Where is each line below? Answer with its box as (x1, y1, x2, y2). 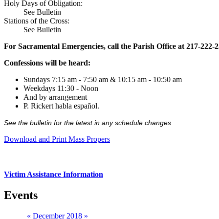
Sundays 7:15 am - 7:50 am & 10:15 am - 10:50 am (23, 75, 182, 84)
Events (4, 189, 38, 201)
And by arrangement (23, 93, 87, 102)
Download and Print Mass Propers (4, 135, 110, 144)
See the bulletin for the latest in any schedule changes (4, 119, 171, 127)
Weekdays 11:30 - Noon (23, 84, 98, 93)
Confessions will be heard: (4, 59, 90, 67)
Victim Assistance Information (4, 170, 103, 179)
